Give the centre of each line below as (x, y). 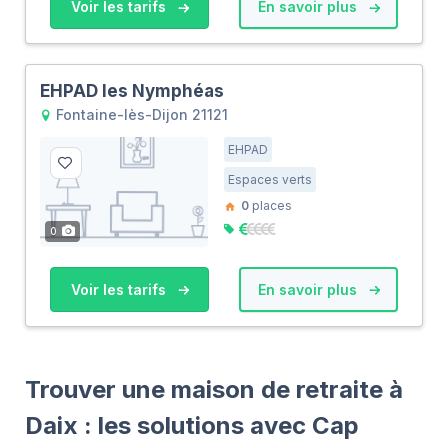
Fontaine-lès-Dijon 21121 (140, 115)
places (270, 206)
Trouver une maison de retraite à (214, 389)
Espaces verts (270, 180)
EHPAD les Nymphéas (132, 91)
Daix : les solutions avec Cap (192, 425)
